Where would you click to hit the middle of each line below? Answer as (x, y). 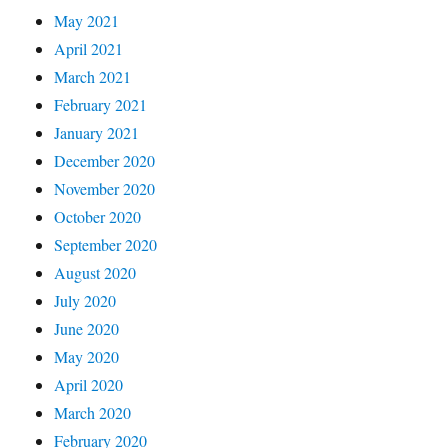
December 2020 (105, 160)
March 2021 (93, 76)
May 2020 (87, 356)
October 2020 (98, 216)
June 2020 (87, 328)
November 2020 (105, 188)
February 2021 (101, 104)
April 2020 (89, 384)
